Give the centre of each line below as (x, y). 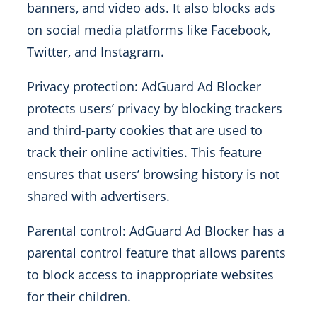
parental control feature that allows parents (156, 253)
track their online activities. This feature (144, 152)
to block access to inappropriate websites (150, 275)
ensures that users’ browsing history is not (153, 174)
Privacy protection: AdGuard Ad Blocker (144, 87)
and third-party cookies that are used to (145, 131)
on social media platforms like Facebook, (149, 30)
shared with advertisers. (98, 196)
